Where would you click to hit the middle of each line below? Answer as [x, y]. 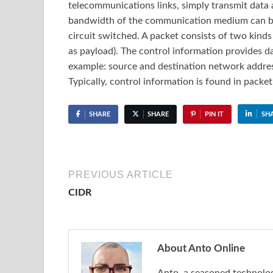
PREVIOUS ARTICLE [121, 175]
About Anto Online [201, 249]
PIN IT [214, 115]
